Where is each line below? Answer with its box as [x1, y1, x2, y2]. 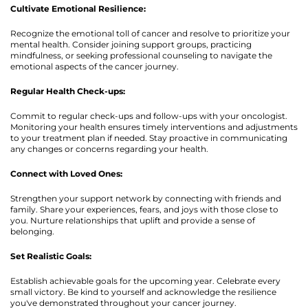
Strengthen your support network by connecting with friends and [10, 192, 281, 203]
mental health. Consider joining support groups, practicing [10, 38, 252, 49]
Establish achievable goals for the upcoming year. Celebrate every [10, 275, 280, 286]
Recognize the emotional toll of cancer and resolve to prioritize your [10, 27, 290, 38]
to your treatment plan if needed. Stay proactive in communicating [10, 132, 287, 143]
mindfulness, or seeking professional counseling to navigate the [10, 49, 272, 60]
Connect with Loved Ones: [10, 168, 122, 179]
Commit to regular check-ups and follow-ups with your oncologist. [10, 110, 287, 121]
